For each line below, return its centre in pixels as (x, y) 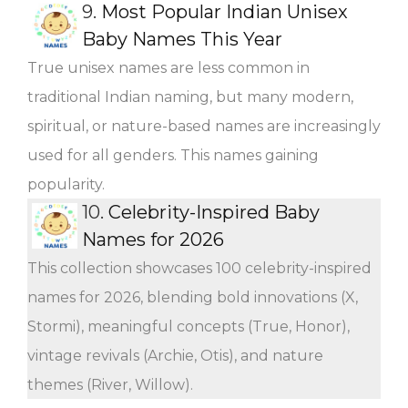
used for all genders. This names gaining (173, 155)
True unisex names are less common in (168, 67)
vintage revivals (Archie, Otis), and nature (175, 355)
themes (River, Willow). (110, 384)
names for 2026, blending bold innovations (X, (193, 297)
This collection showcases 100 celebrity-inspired (199, 268)
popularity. (66, 184)
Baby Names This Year (182, 39)
